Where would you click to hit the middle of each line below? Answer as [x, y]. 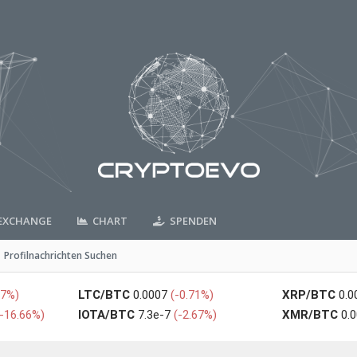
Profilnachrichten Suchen [61, 256]
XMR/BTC [310, 315]
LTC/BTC [104, 295]
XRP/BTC [308, 295]
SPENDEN [190, 220]
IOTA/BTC [107, 315]
